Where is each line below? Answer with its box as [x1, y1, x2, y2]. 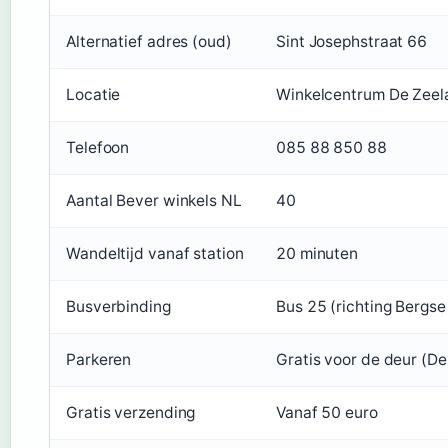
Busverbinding [66, 297, 171, 317]
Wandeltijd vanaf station [66, 244, 244, 264]
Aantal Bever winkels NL [66, 191, 242, 211]
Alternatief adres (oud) [66, 32, 232, 52]
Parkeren [66, 350, 132, 370]
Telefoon [66, 138, 130, 158]
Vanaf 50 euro [276, 403, 378, 423]
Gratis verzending [66, 403, 196, 423]
